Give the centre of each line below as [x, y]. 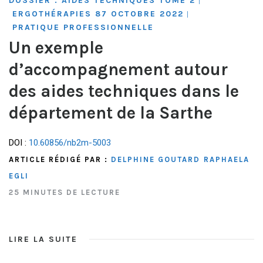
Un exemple [56, 48]
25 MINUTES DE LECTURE [65, 192]
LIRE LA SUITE [43, 239]
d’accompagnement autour [118, 70]
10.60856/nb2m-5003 [70, 142]
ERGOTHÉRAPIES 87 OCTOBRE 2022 [98, 14]
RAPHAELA [227, 159]
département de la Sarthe [111, 113]
